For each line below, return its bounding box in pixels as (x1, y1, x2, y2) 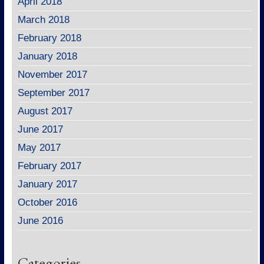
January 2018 (17, 50, 77, 62)
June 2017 (17, 123, 63, 135)
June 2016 (17, 214, 63, 226)
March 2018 (17, 14, 70, 25)
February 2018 (17, 32, 81, 44)
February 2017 (17, 160, 81, 171)
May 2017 (17, 141, 61, 153)
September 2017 (17, 87, 90, 98)
